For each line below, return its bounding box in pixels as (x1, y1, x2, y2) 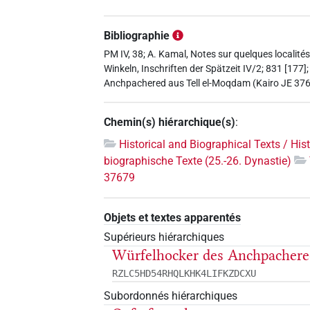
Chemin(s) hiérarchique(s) (104, 115, 236, 129)
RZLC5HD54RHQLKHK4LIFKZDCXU (112, 267, 257, 279)
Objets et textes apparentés (104, 210, 241, 224)
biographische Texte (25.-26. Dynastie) (104, 154, 292, 167)
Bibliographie (104, 29, 170, 43)
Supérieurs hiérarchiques (104, 230, 225, 244)
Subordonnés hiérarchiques (104, 289, 238, 302)
